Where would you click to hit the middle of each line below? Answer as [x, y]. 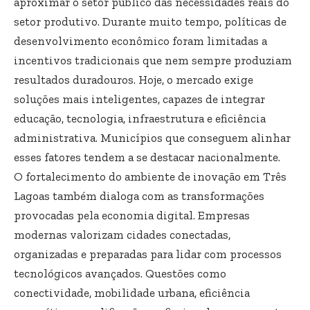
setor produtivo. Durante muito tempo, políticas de [150, 21]
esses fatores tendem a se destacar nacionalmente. [147, 157]
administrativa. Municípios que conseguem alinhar [152, 137]
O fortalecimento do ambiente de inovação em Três [150, 176]
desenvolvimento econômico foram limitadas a [140, 40]
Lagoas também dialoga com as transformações [139, 195]
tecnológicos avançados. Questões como [120, 273]
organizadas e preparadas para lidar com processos [148, 254]
